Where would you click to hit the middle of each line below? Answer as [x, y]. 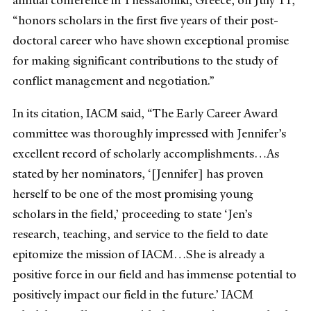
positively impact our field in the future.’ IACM [133, 295]
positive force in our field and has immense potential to [154, 275]
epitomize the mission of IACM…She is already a [138, 254]
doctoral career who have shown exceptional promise [151, 41]
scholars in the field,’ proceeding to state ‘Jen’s [132, 214]
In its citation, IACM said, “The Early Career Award [145, 114]
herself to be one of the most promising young [133, 194]
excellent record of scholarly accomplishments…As [146, 154]
